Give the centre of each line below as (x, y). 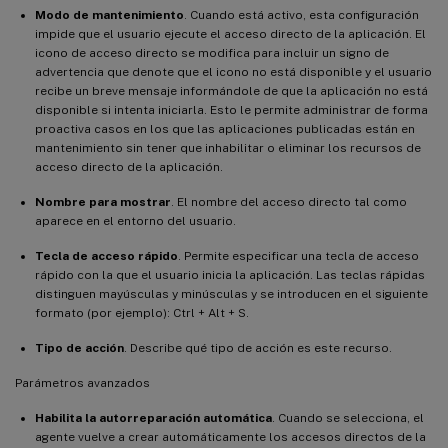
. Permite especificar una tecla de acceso (298, 255)
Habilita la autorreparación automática (153, 417)
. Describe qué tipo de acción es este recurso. (258, 347)
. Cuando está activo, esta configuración (301, 14)
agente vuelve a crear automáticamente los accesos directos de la (230, 436)
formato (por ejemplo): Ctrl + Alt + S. (142, 312)
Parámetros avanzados (82, 382)
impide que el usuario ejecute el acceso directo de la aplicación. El (230, 33)
